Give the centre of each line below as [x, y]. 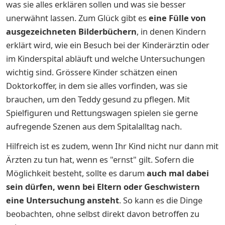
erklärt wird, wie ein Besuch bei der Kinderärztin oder [108, 45]
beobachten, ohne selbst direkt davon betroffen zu [103, 213]
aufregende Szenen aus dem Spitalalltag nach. [95, 126]
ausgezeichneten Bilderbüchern [71, 31]
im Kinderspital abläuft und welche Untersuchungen [105, 58]
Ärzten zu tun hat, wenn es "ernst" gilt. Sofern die [100, 159]
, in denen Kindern [171, 31]
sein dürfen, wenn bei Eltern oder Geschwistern [103, 186]
